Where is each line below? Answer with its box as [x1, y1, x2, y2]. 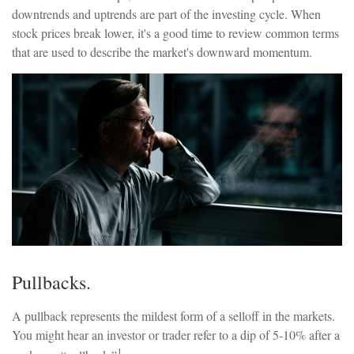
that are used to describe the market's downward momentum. [12, 43, 312, 60]
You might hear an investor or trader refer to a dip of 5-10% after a [12, 326, 340, 344]
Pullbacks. [12, 269, 91, 296]
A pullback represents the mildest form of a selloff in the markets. [12, 307, 335, 325]
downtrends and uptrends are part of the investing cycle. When [12, 6, 321, 22]
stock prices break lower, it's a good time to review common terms [12, 24, 339, 41]
